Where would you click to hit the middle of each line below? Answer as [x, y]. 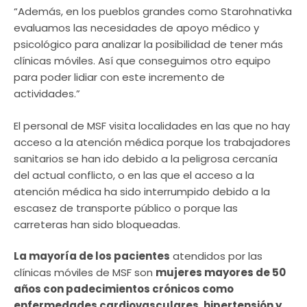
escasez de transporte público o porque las [126, 208]
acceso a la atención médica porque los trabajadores [152, 142]
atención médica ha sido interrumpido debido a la [142, 191]
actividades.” [47, 94]
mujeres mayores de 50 [221, 273]
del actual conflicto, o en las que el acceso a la [134, 175]
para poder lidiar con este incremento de [119, 77]
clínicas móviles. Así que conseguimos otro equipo [142, 61]
